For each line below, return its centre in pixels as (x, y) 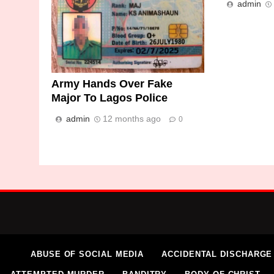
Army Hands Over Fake (112, 83)
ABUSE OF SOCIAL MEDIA (87, 254)
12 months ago (132, 118)
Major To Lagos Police (109, 98)
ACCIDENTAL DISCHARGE (217, 254)
